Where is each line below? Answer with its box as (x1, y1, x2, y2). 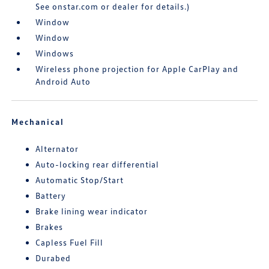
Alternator (35, 144, 79, 154)
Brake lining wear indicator (35, 206, 148, 216)
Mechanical (11, 116, 65, 127)
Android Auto (35, 76, 91, 86)
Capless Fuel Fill (35, 237, 104, 247)
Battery (35, 190, 67, 201)
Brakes (35, 222, 64, 232)
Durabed (35, 253, 71, 263)
